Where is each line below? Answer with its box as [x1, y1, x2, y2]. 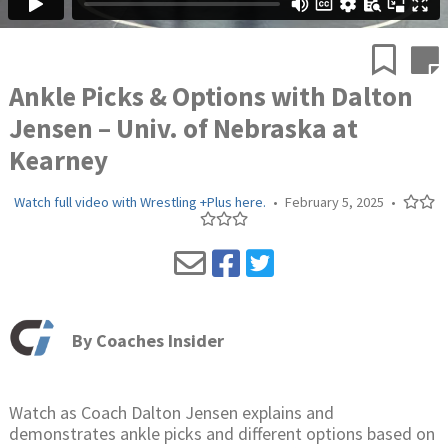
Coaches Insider [95, 328, 224, 352]
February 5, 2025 [284, 193, 384, 211]
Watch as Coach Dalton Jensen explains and [8, 401, 334, 424]
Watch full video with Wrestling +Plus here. [13, 193, 266, 211]
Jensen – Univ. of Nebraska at [8, 111, 358, 145]
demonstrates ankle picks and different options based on [8, 422, 435, 445]
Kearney [8, 143, 108, 177]
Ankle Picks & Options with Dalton [8, 79, 413, 113]
